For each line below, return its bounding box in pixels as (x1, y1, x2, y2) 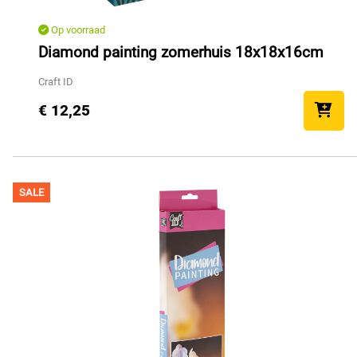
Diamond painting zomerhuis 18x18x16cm (38, 43, 324, 62)
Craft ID (38, 76, 73, 88)
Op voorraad (49, 24, 105, 37)
